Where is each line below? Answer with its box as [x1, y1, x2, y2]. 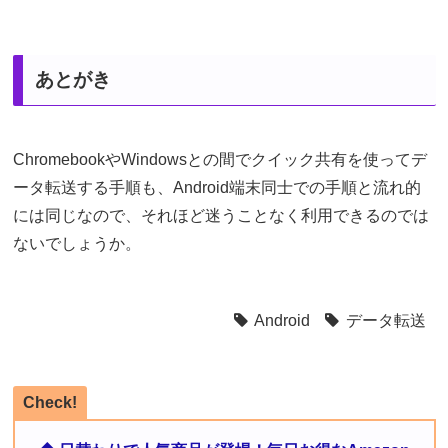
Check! [22, 394, 77, 412]
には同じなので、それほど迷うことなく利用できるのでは [12, 207, 429, 225]
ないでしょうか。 [12, 235, 141, 253]
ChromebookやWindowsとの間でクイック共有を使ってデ [12, 151, 427, 169]
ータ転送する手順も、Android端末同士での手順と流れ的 [12, 179, 421, 197]
